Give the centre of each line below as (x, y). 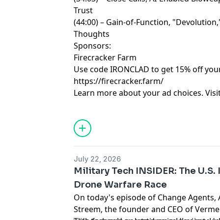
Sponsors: (93, 46)
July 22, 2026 (97, 159)
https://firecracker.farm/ (119, 81)
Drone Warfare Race (121, 185)
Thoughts (92, 34)
